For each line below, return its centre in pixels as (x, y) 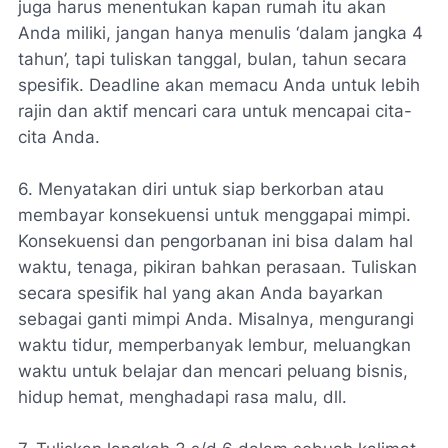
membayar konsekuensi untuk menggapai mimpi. (214, 215)
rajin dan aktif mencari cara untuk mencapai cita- (215, 111)
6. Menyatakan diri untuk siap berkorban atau (201, 189)
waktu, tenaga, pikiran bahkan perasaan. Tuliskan (217, 267)
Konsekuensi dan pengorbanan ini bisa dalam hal (215, 241)
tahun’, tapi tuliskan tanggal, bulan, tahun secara (212, 59)
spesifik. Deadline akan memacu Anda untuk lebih (219, 85)
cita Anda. (59, 137)
